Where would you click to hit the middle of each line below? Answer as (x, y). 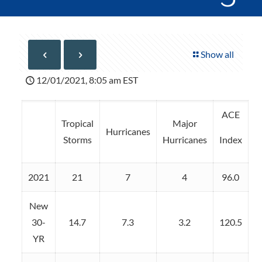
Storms (77, 139)
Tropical (77, 123)
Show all (217, 54)
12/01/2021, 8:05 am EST (87, 80)
